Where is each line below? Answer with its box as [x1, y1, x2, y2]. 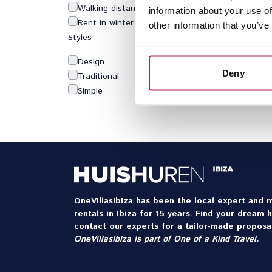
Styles [68, 32, 92, 44]
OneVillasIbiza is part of [74, 233, 174, 245]
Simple [78, 85, 103, 97]
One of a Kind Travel [174, 233, 256, 245]
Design [78, 56, 104, 68]
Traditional [78, 70, 119, 83]
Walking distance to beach [78, 2, 183, 15]
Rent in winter [78, 17, 134, 29]
